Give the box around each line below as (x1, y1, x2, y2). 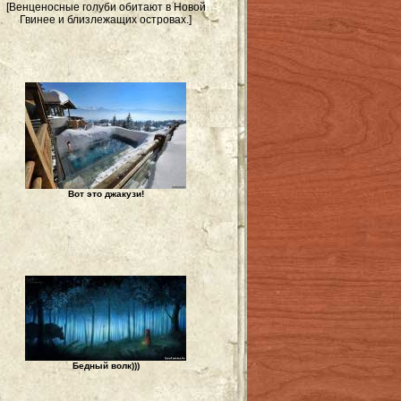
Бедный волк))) (72, 361, 140, 371)
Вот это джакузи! (67, 189, 144, 199)
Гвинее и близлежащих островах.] (20, 13, 192, 26)
